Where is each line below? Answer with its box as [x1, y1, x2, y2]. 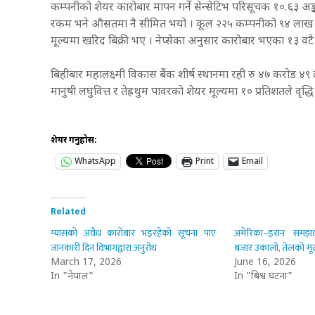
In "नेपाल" [51, 269, 94, 283]
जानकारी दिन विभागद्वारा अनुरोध [51, 239, 157, 256]
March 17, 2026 [51, 255, 122, 269]
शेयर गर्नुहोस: [51, 134, 97, 146]
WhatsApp [75, 155, 116, 167]
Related [51, 206, 86, 218]
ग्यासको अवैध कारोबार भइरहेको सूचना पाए [51, 224, 216, 241]
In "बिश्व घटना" [233, 269, 292, 283]
